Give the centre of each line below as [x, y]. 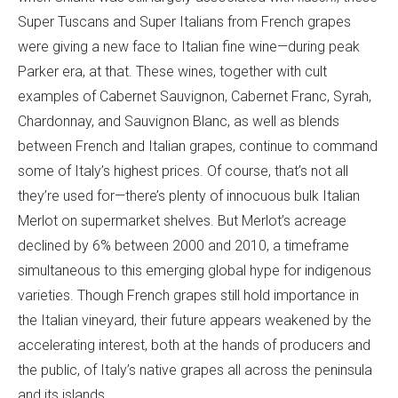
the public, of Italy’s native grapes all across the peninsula [195, 370]
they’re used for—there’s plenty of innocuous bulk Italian [189, 196]
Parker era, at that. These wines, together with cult [172, 72]
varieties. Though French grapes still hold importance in [188, 296]
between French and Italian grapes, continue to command [198, 147]
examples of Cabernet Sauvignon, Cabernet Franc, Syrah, [195, 97]
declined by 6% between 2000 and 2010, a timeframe [183, 246]
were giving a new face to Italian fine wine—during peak [189, 47]
